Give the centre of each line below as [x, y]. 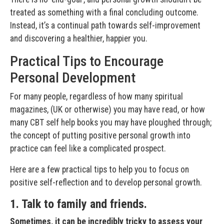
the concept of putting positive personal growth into [100, 135]
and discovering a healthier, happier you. [79, 38]
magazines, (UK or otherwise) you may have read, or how [107, 109]
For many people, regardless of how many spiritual [96, 96]
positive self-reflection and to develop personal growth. [106, 182]
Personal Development [73, 77]
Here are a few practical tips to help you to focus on [99, 169]
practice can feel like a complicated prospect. [88, 148]
